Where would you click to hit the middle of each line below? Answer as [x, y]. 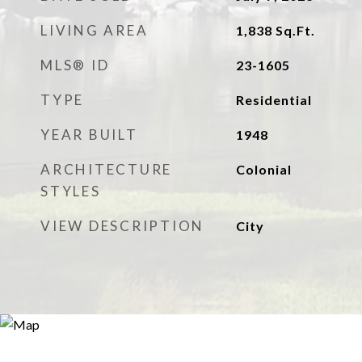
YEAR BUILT [89, 135]
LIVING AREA [95, 30]
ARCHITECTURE [106, 169]
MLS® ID [75, 65]
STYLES [71, 191]
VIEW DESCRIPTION [122, 226]
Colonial [263, 169]
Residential [274, 100]
